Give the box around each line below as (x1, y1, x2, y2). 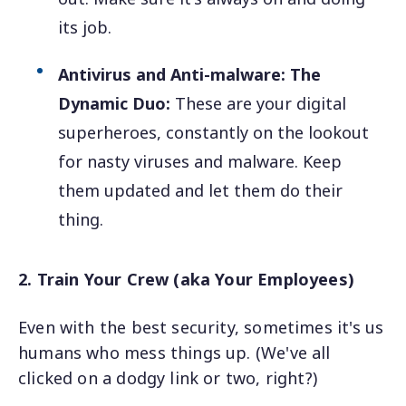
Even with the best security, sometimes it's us (18, 316, 384, 339)
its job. (58, 15, 112, 38)
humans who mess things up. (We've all (18, 342, 331, 364)
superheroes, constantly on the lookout (58, 121, 370, 143)
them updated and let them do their (58, 179, 343, 201)
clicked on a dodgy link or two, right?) (18, 367, 318, 390)
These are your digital (170, 92, 347, 114)
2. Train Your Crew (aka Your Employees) (18, 267, 355, 290)
